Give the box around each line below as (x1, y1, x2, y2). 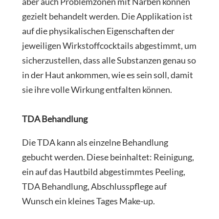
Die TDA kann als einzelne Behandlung (22, 137, 168, 148)
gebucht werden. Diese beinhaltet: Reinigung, (22, 152, 194, 163)
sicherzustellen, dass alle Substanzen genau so (22, 55, 196, 66)
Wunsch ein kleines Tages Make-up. (22, 196, 155, 207)
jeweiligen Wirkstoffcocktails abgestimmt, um (22, 40, 197, 51)
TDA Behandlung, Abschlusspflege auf (22, 181, 167, 192)
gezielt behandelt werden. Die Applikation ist (22, 11, 193, 22)
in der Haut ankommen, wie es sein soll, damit (22, 69, 193, 81)
